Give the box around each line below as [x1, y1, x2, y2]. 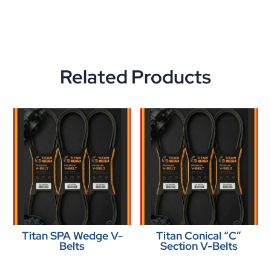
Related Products [60, 64, 211, 90]
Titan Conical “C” [156, 229, 242, 243]
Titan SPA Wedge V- [21, 229, 123, 243]
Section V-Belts [160, 239, 238, 253]
